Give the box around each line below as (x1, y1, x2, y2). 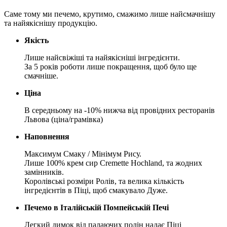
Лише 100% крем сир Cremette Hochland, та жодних (24, 158, 202, 167)
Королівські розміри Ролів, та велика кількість (24, 176, 184, 185)
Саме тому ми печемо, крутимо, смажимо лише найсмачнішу (4, 9, 215, 18)
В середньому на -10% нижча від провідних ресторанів (24, 105, 215, 115)
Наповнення (24, 132, 69, 141)
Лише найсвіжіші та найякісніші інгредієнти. (24, 53, 180, 62)
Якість (24, 35, 49, 45)
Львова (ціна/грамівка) (24, 115, 103, 124)
